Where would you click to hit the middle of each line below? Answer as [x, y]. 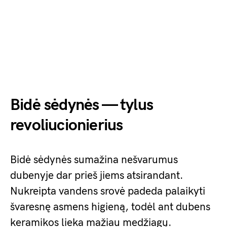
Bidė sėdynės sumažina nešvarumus [94, 160]
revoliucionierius [67, 125]
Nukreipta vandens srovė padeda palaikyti [108, 191]
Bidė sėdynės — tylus [82, 105]
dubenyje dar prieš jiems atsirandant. [97, 176]
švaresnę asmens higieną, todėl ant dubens [110, 207]
